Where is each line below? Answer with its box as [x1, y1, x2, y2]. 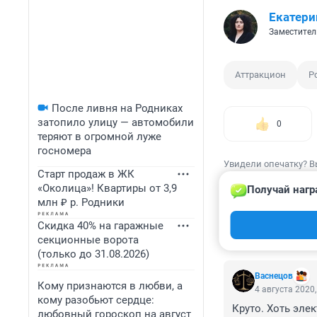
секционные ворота [38, 234, 139, 246]
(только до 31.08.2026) [38, 248, 149, 260]
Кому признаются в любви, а [38, 279, 183, 292]
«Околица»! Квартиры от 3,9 [38, 182, 177, 195]
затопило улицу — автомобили [38, 116, 194, 129]
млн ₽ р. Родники [38, 196, 125, 209]
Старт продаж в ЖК [38, 168, 134, 180]
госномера [38, 144, 91, 157]
